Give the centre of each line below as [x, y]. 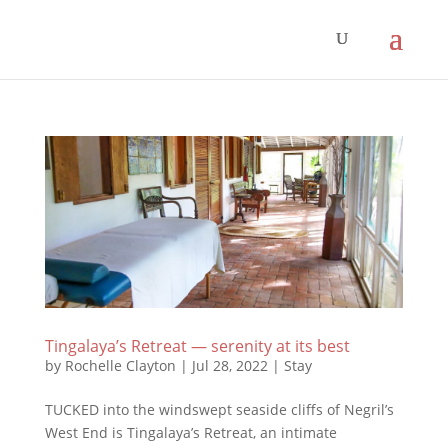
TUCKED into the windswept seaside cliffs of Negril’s [219, 410]
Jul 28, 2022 [229, 366]
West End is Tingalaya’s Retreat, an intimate [190, 433]
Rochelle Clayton [120, 366]
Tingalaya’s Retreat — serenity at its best [197, 346]
